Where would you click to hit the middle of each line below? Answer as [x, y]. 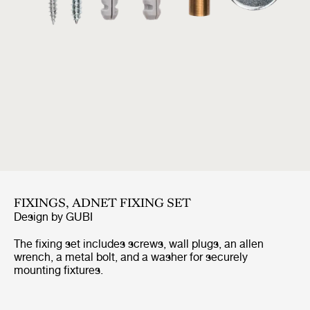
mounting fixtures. [58, 270]
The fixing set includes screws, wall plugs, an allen [139, 244]
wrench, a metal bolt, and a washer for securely [131, 257]
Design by [40, 217]
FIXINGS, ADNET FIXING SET [102, 203]
